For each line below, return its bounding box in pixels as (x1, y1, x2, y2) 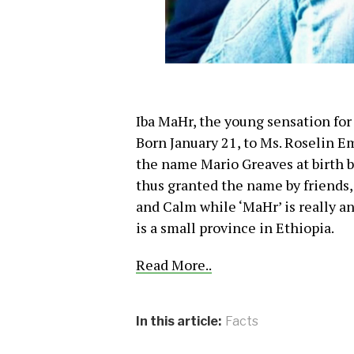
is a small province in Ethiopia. (136, 218, 334, 238)
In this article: (136, 314, 221, 330)
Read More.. (136, 255, 212, 275)
